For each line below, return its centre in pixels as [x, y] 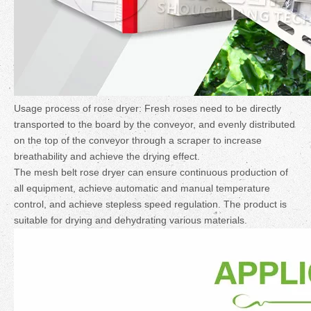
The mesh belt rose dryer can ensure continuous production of [151, 172]
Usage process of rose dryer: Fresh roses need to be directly [148, 108]
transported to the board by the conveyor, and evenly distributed [154, 124]
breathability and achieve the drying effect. [107, 156]
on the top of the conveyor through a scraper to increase [138, 140]
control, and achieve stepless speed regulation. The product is [150, 204]
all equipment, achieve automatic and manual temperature [142, 188]
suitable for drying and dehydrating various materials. [131, 220]
